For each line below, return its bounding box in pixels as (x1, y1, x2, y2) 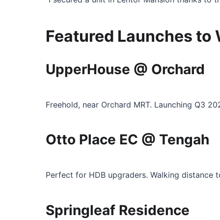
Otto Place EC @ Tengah (46, 131, 209, 148)
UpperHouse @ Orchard (46, 60, 205, 78)
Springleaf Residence (46, 201, 190, 219)
